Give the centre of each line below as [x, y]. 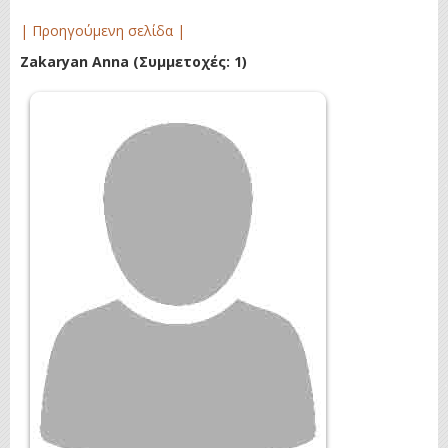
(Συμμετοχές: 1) [190, 61]
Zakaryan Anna [76, 61]
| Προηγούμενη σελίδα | [102, 30]
